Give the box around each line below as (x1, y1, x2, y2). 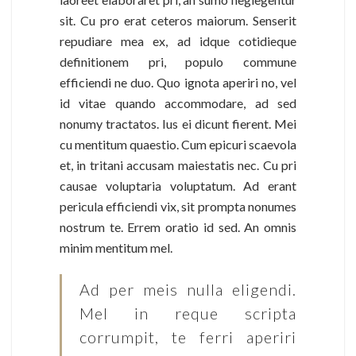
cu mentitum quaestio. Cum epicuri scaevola (60, 137, 296, 153)
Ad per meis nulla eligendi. (79, 280, 296, 300)
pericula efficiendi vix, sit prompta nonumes (60, 199, 296, 215)
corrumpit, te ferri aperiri (79, 327, 296, 347)
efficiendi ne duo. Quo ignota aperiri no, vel (60, 75, 296, 91)
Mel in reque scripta (79, 304, 296, 323)
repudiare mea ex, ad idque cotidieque (60, 33, 296, 49)
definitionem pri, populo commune (60, 54, 296, 70)
